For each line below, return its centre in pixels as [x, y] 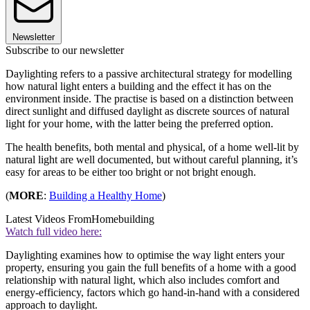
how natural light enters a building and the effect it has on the [138, 86]
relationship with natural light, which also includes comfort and [143, 280]
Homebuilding [123, 219]
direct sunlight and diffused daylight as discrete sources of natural [147, 111]
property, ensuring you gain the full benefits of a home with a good [151, 268]
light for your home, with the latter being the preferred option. [141, 124]
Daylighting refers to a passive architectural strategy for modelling [149, 74]
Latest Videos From [48, 219]
